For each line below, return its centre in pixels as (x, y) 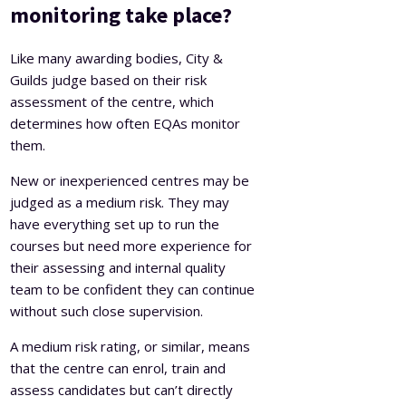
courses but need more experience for (131, 245)
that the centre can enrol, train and (118, 367)
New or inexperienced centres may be (130, 180)
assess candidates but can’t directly (122, 389)
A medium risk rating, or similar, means (130, 346)
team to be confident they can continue (133, 289)
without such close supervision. (109, 310)
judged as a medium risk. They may (120, 202)
